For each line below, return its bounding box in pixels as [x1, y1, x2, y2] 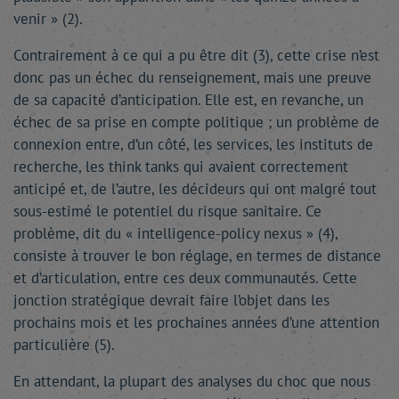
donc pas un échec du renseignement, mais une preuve [13, 68, 371, 88]
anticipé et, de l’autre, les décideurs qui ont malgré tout [13, 179, 377, 199]
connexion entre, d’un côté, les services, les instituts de [13, 134, 373, 155]
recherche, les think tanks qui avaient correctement [13, 157, 348, 177]
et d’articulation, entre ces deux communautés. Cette [13, 268, 357, 289]
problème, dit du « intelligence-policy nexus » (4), [13, 224, 338, 244]
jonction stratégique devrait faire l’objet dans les [13, 290, 330, 311]
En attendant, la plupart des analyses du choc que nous [13, 371, 370, 392]
